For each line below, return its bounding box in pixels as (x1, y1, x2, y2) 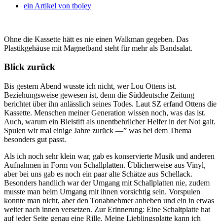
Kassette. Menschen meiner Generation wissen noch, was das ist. (4, 109, 206, 117)
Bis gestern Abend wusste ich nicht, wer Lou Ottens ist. (4, 82, 177, 91)
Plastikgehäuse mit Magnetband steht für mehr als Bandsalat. (4, 43, 192, 52)
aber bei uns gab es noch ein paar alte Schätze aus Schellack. (4, 170, 192, 179)
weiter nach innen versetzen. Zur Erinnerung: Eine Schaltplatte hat (4, 205, 210, 214)
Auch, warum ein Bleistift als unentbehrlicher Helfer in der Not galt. (4, 117, 216, 126)
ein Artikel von (24, 1, 70, 10)
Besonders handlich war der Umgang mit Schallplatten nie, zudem (4, 179, 210, 187)
